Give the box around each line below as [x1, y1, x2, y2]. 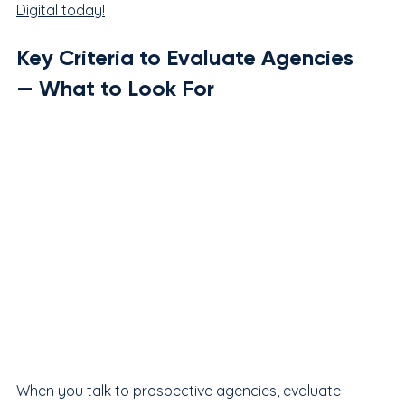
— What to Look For [16, 74, 214, 101]
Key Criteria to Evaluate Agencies [16, 43, 359, 71]
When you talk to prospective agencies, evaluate [16, 381, 344, 400]
